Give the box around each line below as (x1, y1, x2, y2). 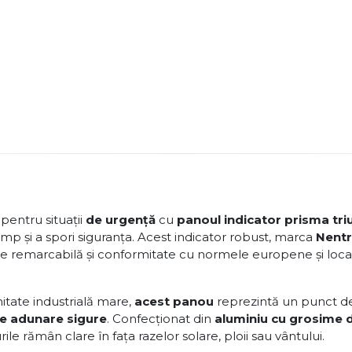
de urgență (86, 212, 156, 227)
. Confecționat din (107, 311, 214, 326)
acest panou (134, 294, 214, 309)
